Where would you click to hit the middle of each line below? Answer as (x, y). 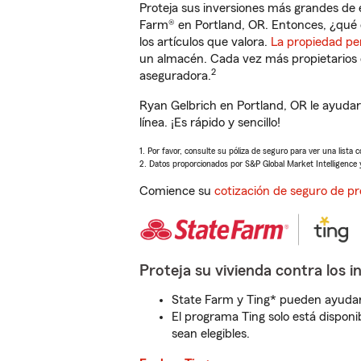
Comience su (177, 191)
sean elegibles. (211, 334)
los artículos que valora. (205, 42)
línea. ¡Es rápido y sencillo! (210, 122)
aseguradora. (175, 76)
